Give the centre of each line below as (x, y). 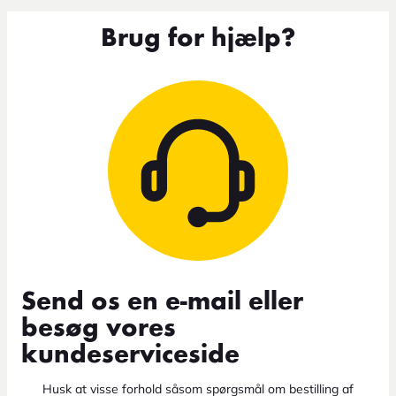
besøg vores (99, 328)
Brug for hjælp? (198, 38)
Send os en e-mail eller (162, 302)
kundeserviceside (130, 355)
